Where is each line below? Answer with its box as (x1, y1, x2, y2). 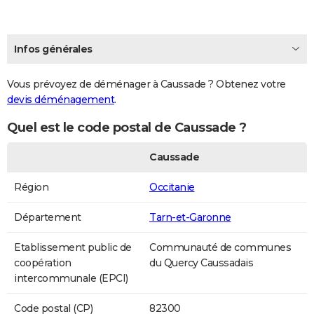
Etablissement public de (14, 241, 132, 254)
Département (14, 211, 81, 224)
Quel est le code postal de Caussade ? (7, 119, 247, 135)
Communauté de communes (149, 241, 291, 254)
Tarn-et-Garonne (149, 211, 231, 224)
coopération (14, 257, 71, 270)
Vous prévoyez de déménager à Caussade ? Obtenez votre (7, 78, 286, 91)
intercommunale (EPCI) (14, 272, 128, 285)
